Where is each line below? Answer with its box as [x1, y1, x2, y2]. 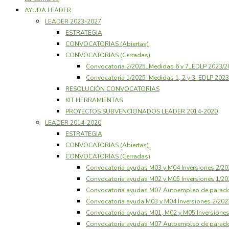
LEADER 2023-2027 [45, 17, 101, 26]
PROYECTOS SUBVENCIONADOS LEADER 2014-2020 [65, 107, 218, 116]
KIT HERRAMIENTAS [65, 96, 123, 104]
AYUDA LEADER [25, 6, 71, 14]
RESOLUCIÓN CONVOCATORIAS [65, 84, 159, 93]
